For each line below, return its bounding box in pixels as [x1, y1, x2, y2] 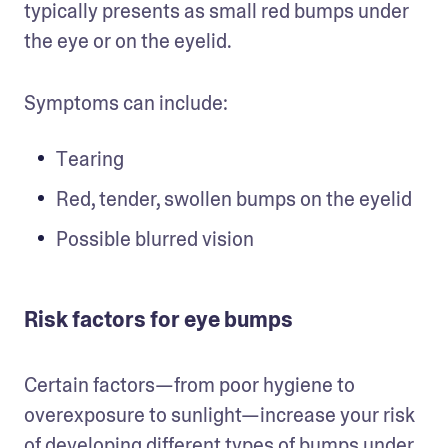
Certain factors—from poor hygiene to [24, 371, 355, 398]
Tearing [56, 145, 124, 172]
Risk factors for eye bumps [24, 305, 293, 334]
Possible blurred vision [56, 225, 254, 252]
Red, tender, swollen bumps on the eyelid [56, 185, 412, 212]
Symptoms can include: [24, 89, 232, 116]
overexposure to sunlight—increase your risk [24, 401, 415, 428]
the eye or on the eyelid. [24, 27, 235, 54]
